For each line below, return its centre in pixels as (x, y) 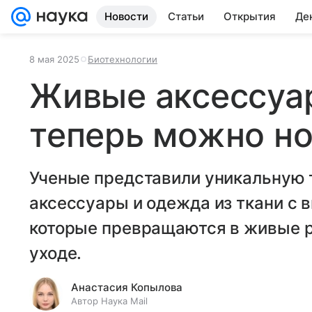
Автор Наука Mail (109, 301)
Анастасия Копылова (127, 287)
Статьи (186, 16)
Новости (126, 16)
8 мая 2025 (54, 59)
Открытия (250, 16)
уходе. (56, 253)
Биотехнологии (123, 59)
